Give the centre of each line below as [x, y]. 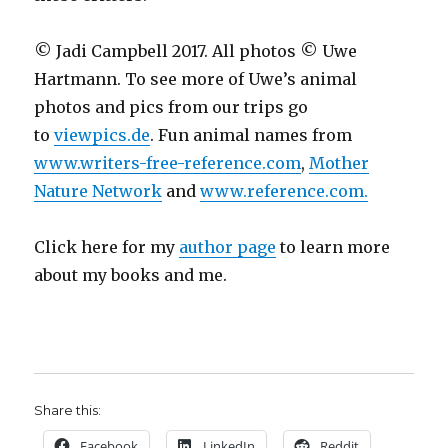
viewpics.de [102, 135]
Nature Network [98, 191]
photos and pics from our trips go [171, 107]
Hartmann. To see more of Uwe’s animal [196, 79]
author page [228, 247]
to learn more [333, 247]
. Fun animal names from [251, 135]
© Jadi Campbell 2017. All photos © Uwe [196, 51]
